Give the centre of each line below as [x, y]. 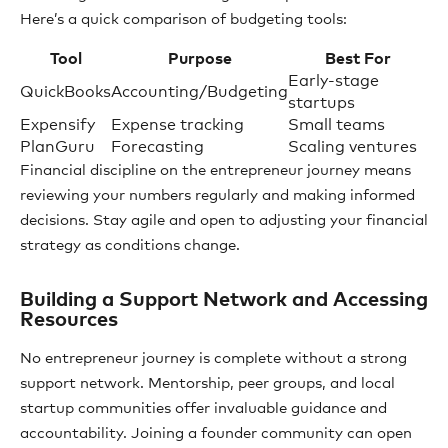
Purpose [199, 59]
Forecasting [157, 147]
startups [321, 103]
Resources [69, 320]
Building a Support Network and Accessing [224, 300]
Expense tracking [177, 125]
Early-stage [333, 81]
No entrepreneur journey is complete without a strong [213, 358]
